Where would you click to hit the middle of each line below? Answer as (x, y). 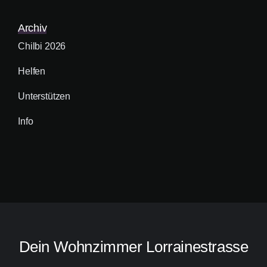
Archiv (32, 28)
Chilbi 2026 (42, 46)
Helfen (32, 72)
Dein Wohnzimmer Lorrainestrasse (133, 247)
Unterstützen (44, 97)
